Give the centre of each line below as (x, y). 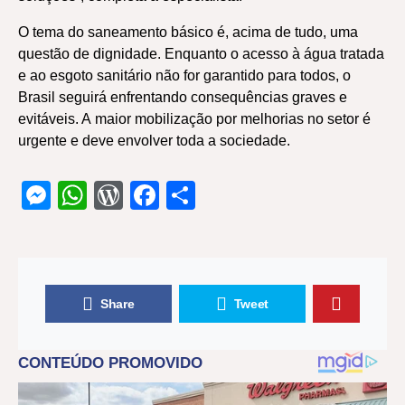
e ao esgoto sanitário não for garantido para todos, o (184, 75)
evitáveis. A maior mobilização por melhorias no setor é (194, 119)
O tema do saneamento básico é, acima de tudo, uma (188, 32)
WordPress (194, 195)
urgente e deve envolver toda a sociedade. (154, 141)
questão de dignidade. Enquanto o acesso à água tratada (201, 54)
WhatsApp (154, 195)
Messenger (123, 195)
